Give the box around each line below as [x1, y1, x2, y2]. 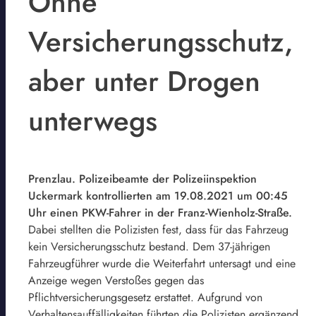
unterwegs [28, 100, 157, 142]
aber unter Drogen [28, 61, 260, 102]
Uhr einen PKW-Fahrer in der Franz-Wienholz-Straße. [28, 205, 292, 221]
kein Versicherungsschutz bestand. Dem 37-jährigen [28, 238, 270, 255]
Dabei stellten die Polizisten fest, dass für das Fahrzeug [28, 221, 288, 238]
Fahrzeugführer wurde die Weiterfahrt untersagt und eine [28, 255, 296, 272]
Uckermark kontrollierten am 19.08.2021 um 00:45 [28, 188, 288, 205]
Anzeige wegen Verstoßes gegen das [28, 272, 204, 289]
